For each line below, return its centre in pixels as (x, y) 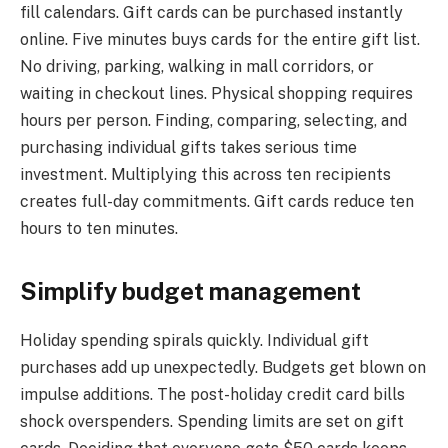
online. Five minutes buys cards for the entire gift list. (220, 40)
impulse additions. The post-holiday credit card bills (212, 395)
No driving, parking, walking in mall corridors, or (197, 67)
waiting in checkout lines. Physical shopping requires (216, 94)
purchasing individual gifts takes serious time (188, 148)
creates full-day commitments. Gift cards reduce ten (217, 202)
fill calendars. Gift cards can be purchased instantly (211, 13)
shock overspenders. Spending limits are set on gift (212, 422)
